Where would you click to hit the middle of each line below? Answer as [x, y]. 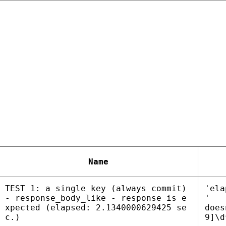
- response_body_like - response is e [96, 198]
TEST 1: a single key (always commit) [96, 189]
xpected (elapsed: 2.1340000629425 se [96, 208]
